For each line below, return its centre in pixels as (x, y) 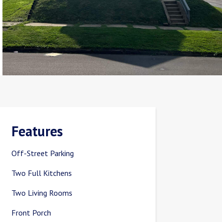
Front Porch (31, 213)
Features (37, 131)
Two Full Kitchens (42, 173)
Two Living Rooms (42, 193)
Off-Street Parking (43, 153)
